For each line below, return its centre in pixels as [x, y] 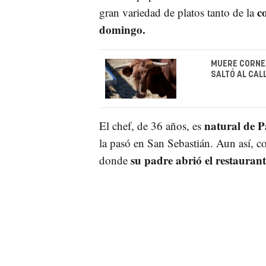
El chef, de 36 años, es [151, 126]
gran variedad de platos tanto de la [178, 12]
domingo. [122, 29]
